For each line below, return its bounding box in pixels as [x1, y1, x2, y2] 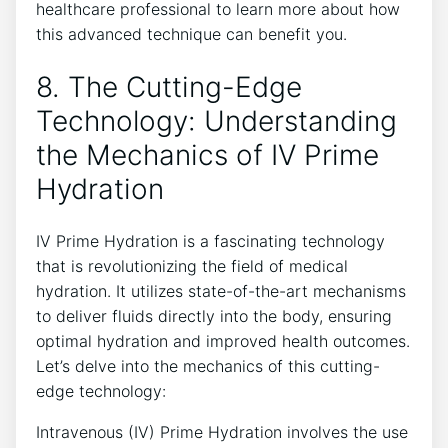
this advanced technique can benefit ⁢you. [36, 23, 347, 44]
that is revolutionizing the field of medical [36, 256, 348, 277]
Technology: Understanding [36, 104, 397, 139]
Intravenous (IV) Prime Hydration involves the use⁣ [36, 422, 408, 443]
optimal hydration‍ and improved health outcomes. [36, 331, 410, 352]
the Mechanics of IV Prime [36, 138, 379, 173]
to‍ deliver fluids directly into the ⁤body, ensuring [36, 306, 392, 327]
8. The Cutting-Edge [36, 70, 302, 105]
